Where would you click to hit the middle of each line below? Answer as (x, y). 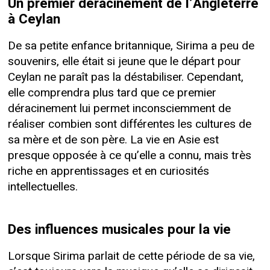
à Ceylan (34, 19)
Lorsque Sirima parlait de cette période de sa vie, (131, 256)
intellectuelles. (42, 187)
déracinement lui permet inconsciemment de (119, 108)
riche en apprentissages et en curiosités (108, 171)
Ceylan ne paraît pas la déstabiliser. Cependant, (125, 77)
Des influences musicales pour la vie (119, 229)
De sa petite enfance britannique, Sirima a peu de (131, 46)
